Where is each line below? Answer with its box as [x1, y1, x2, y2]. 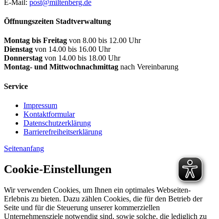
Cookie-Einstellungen [4, 162, 111, 175]
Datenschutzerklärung [23, 118, 91, 127]
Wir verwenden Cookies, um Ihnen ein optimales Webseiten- [4, 185, 191, 194]
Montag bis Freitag [4, 36, 67, 45]
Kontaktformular [23, 109, 75, 118]
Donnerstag [4, 54, 43, 63]
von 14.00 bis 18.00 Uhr [43, 54, 120, 63]
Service [4, 82, 28, 90]
